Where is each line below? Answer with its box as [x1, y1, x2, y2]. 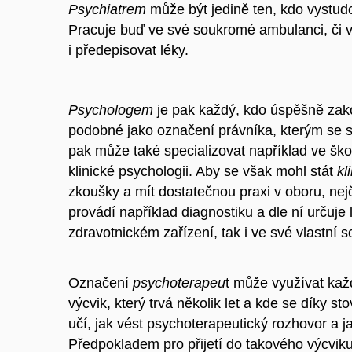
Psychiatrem [68, 2, 146, 18]
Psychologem [68, 102, 153, 119]
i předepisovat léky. [68, 42, 189, 59]
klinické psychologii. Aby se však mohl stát [68, 163, 337, 180]
